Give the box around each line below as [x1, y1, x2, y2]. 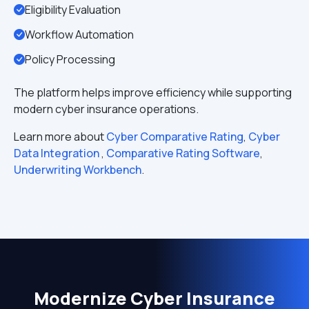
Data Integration [14, 146, 101, 161]
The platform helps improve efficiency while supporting [14, 85, 292, 100]
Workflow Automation [25, 27, 134, 42]
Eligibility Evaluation [25, 2, 121, 17]
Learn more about [14, 129, 106, 144]
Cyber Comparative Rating [106, 129, 243, 144]
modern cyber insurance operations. [14, 101, 199, 117]
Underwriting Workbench [14, 162, 141, 177]
